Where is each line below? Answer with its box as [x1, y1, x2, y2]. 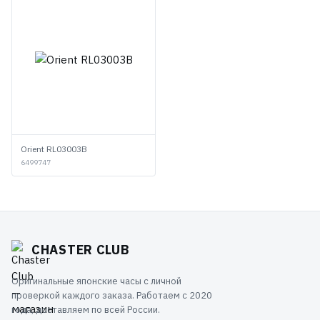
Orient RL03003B [21, 144, 87, 155]
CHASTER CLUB [31, 241, 129, 259]
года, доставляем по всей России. [11, 304, 160, 316]
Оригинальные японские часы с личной [11, 275, 181, 288]
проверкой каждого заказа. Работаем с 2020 [11, 289, 212, 302]
